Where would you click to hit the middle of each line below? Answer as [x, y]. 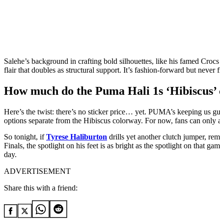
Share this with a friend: [41, 188]
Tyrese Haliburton [77, 137]
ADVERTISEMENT [37, 171]
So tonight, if [25, 137]
